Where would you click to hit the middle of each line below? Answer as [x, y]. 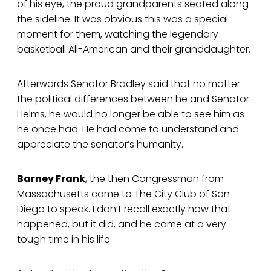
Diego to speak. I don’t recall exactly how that [124, 209]
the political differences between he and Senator [133, 99]
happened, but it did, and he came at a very [122, 224]
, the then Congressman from [155, 179]
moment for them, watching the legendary [118, 34]
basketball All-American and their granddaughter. [134, 50]
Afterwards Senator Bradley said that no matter [129, 84]
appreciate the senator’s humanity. [100, 145]
